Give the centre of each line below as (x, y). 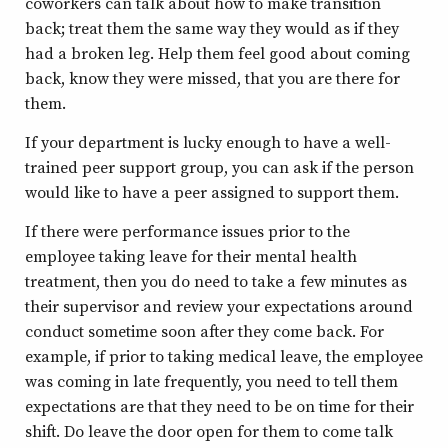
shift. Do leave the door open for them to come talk (209, 431)
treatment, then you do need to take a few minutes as (216, 281)
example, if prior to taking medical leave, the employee (224, 356)
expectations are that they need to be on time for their (219, 406)
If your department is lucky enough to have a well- (208, 142)
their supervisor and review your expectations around (219, 306)
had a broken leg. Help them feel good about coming (217, 53)
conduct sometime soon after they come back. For (204, 331)
